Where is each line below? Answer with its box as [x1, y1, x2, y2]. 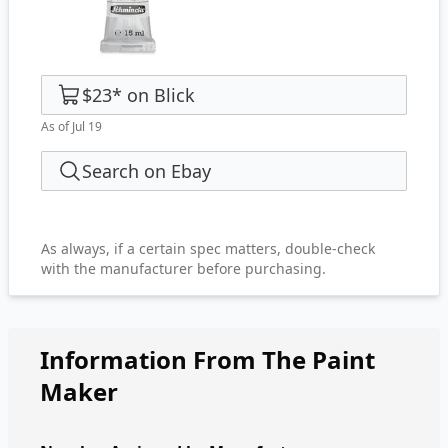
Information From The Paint [40, 343, 375, 376]
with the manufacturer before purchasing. [41, 259, 326, 278]
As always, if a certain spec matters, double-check [41, 239, 375, 258]
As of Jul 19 [41, 118, 102, 135]
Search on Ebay [82, 159, 211, 183]
